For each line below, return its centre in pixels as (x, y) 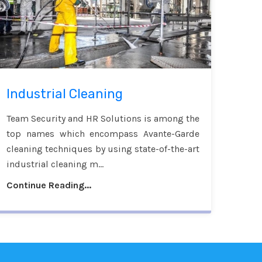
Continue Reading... (49, 185)
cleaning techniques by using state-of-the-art (103, 149)
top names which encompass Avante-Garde (103, 134)
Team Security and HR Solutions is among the (103, 119)
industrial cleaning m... (55, 164)
